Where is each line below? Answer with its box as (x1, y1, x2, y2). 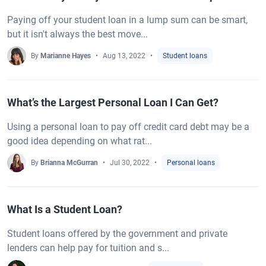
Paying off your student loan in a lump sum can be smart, (7, 14, 248, 26)
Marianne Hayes (40, 52, 91, 60)
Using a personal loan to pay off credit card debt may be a (7, 121, 249, 132)
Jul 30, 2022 (110, 159, 150, 167)
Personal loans (167, 159, 215, 167)
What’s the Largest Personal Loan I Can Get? (7, 96, 218, 109)
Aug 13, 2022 (103, 52, 145, 60)
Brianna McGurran (40, 159, 98, 167)
